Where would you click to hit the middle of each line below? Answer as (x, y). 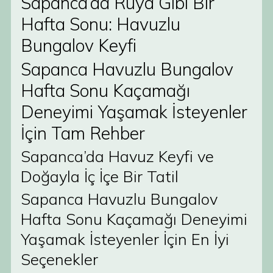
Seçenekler (59, 259)
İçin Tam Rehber (83, 133)
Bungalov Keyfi (79, 45)
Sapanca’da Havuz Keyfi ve (117, 156)
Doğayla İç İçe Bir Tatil (100, 176)
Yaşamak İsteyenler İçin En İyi (125, 239)
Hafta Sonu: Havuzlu (101, 24)
